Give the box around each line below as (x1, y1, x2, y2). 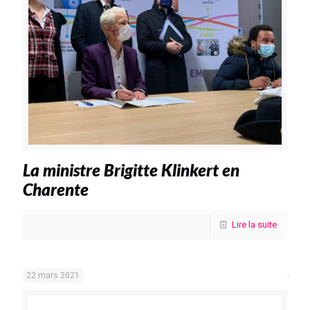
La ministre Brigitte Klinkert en (23, 159, 239, 180)
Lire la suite (232, 219, 277, 230)
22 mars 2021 (26, 270, 80, 280)
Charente (23, 179, 89, 199)
